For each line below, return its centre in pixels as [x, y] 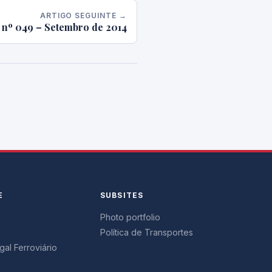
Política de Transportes [146, 232]
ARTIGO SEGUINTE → [83, 15]
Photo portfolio [130, 217]
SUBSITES [122, 195]
